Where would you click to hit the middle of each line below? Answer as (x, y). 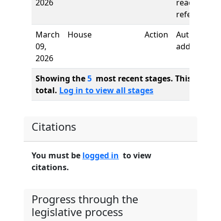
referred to (197, 14)
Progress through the (85, 199)
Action (156, 35)
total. (47, 90)
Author (189, 35)
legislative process (77, 212)
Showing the (61, 78)
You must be (57, 155)
